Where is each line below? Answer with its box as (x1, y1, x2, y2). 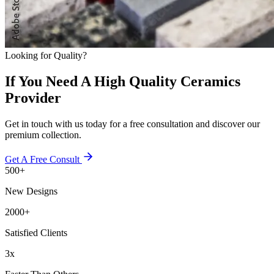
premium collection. (5, 113, 81, 124)
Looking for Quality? (5, 33, 87, 44)
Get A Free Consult (5, 137, 82, 148)
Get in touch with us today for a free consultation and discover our (5, 102, 260, 113)
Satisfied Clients (5, 210, 67, 221)
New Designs (5, 169, 57, 180)
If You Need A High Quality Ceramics (5, 56, 240, 73)
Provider (5, 73, 61, 89)
